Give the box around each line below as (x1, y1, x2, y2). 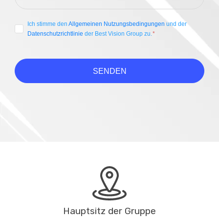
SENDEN (92, 66, 127, 75)
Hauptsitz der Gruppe (63, 205, 156, 217)
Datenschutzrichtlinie (27, 30, 83, 38)
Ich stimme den (27, 21, 68, 28)
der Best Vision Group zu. (83, 30, 153, 38)
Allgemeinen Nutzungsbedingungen (68, 21, 165, 28)
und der (165, 21, 187, 28)
